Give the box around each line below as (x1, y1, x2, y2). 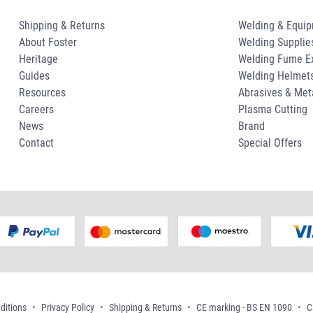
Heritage (18, 52, 58, 66)
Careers (18, 103, 54, 117)
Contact (18, 136, 54, 150)
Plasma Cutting (238, 103, 308, 117)
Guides (18, 69, 50, 83)
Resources (18, 86, 66, 100)
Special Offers (238, 136, 303, 150)
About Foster (18, 36, 77, 50)
